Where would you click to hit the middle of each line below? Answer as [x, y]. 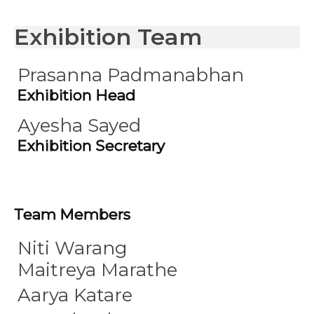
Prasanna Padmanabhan [131, 75]
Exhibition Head [77, 95]
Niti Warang [73, 248]
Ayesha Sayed [79, 125]
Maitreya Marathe [97, 270]
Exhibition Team [108, 37]
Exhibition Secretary [91, 145]
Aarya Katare [75, 295]
